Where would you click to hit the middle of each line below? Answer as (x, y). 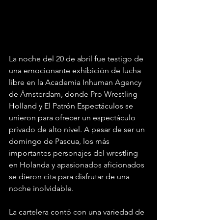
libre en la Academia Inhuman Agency (76, 82)
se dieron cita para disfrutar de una (70, 176)
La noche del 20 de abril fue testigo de (77, 58)
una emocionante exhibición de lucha (76, 70)
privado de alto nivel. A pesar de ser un (78, 129)
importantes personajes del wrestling (74, 153)
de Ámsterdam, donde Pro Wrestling (74, 94)
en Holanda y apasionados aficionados (78, 165)
